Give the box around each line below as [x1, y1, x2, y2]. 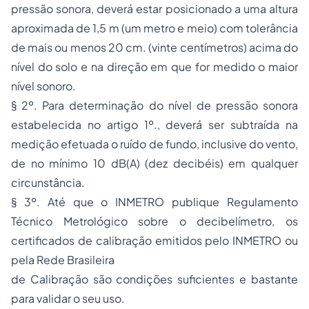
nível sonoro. [11, 79, 76, 93]
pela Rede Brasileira [11, 252, 114, 267]
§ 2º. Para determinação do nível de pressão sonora [11, 98, 298, 112]
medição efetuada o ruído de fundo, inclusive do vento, [11, 137, 298, 151]
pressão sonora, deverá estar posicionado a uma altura [11, 1, 298, 16]
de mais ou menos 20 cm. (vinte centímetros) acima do [11, 40, 298, 54]
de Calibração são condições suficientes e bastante [11, 272, 298, 286]
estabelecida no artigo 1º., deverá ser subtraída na [11, 117, 298, 132]
